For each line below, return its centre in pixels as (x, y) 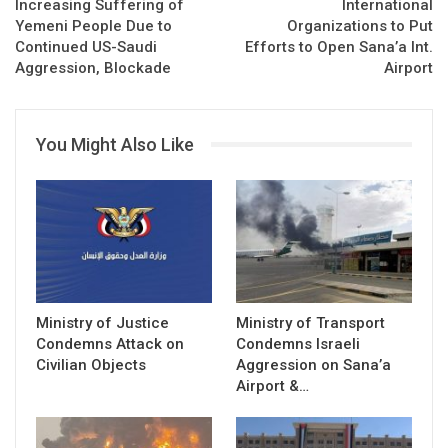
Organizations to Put (360, 25)
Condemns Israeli (298, 343)
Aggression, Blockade (93, 67)
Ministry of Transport (310, 322)
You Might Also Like (115, 144)
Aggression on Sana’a (313, 364)
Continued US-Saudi (86, 46)
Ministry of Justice (102, 322)
